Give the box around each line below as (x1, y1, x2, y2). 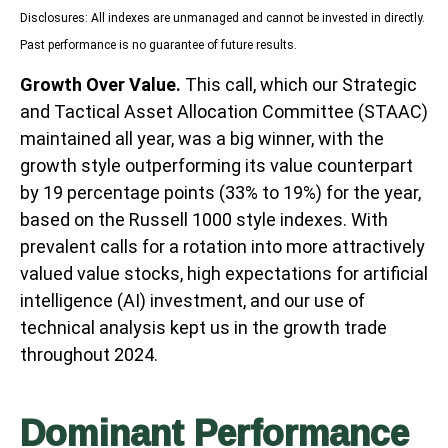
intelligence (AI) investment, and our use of (20, 289, 365, 311)
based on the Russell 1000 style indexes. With (20, 208, 388, 230)
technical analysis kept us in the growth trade (20, 316, 387, 338)
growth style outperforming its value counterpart (20, 154, 413, 176)
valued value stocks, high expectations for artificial (20, 262, 428, 284)
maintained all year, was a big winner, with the (20, 127, 384, 149)
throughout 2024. (20, 343, 158, 365)
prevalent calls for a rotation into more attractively (20, 235, 425, 257)
